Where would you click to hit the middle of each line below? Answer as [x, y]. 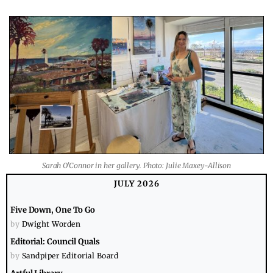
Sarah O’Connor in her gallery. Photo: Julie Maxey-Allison [136, 166]
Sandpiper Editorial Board [70, 256]
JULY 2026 [136, 184]
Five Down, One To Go [53, 210]
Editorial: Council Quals [55, 242]
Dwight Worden [51, 224]
